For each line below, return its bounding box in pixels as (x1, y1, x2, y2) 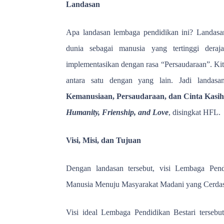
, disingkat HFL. (168, 107, 220, 116)
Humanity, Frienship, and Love (66, 107, 168, 116)
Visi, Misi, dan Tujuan (66, 135, 141, 144)
